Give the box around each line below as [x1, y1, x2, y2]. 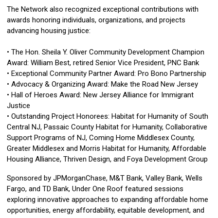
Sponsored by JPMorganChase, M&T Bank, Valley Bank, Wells [7, 174, 202, 183]
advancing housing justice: [7, 26, 91, 36]
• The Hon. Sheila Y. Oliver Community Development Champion [7, 48, 204, 57]
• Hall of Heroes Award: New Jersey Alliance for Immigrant [7, 91, 194, 100]
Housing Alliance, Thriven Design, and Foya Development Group [7, 155, 208, 164]
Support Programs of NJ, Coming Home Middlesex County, [7, 133, 195, 143]
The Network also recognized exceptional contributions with [7, 5, 199, 14]
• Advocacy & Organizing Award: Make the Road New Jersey [7, 80, 198, 89]
